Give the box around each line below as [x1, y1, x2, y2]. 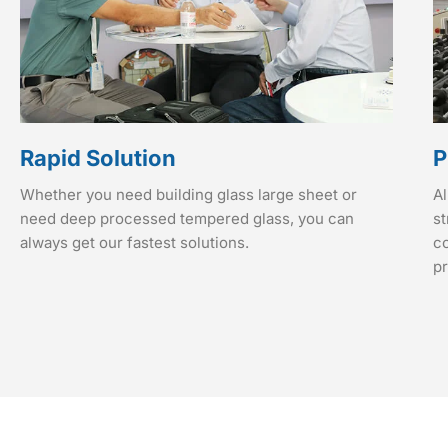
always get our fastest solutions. [20, 233, 249, 253]
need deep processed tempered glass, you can [20, 209, 354, 229]
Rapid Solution [20, 145, 176, 172]
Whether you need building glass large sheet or [20, 185, 357, 205]
